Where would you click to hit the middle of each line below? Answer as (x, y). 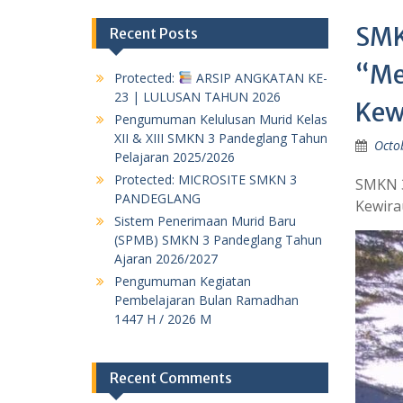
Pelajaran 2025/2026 (175, 157)
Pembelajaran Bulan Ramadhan (206, 300)
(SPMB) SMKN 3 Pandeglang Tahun (218, 239)
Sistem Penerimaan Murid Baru (205, 220)
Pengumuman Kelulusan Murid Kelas (221, 119)
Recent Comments (171, 377)
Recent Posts (154, 33)
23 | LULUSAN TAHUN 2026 (197, 96)
